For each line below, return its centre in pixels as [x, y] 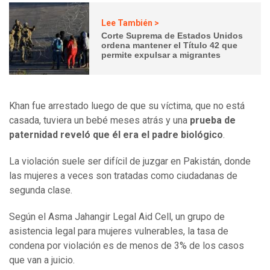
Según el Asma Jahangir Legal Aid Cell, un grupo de [117, 217]
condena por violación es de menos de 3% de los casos [127, 246]
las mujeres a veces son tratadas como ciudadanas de [123, 176]
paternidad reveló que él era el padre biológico [116, 135]
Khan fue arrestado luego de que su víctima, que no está [127, 106]
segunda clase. [41, 190]
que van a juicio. [42, 260]
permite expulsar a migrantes [161, 55]
